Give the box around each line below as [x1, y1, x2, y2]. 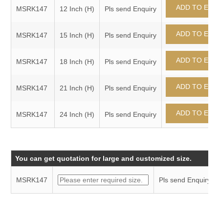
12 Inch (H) [60, 4, 95, 13]
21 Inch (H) [60, 84, 95, 92]
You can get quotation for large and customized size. [15, 154, 192, 162]
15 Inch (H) [60, 31, 95, 39]
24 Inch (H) [60, 110, 95, 118]
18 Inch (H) [60, 57, 95, 66]
